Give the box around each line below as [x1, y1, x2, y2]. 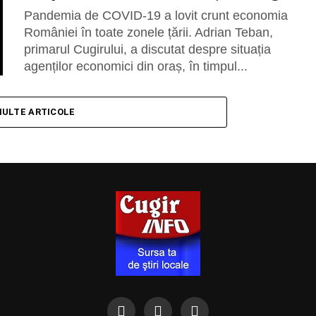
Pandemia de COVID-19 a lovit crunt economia [24, 8, 288, 23]
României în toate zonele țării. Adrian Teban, [24, 25, 273, 39]
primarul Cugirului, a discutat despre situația [24, 42, 271, 56]
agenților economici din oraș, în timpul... [24, 59, 248, 73]
